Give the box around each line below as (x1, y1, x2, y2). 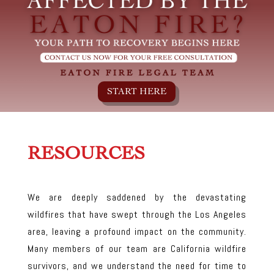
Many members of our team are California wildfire (27, 242, 247, 255)
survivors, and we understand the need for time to (27, 259, 247, 272)
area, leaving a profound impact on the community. (27, 224, 247, 238)
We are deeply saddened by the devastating (27, 190, 247, 204)
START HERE (107, 86, 167, 97)
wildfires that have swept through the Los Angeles (27, 207, 247, 221)
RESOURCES (27, 142, 145, 164)
